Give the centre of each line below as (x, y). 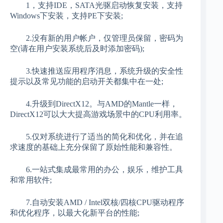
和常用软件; (31, 180)
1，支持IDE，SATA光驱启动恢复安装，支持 (96, 5)
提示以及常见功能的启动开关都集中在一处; (87, 82)
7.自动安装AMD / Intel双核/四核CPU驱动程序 (97, 203)
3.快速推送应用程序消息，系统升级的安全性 (97, 71)
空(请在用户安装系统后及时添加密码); (77, 49)
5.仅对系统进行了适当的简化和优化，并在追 (97, 137)
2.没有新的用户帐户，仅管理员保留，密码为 (97, 38)
